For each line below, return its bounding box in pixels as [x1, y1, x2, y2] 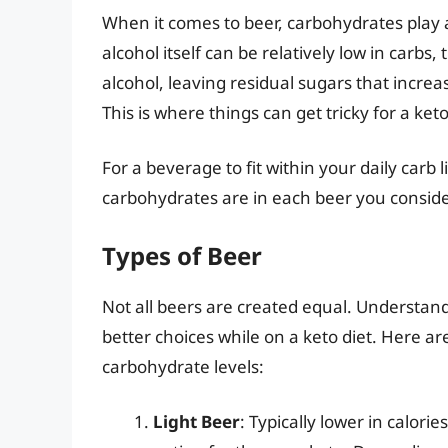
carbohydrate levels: [102, 354, 264, 378]
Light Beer [153, 410, 240, 434]
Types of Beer [102, 238, 262, 272]
